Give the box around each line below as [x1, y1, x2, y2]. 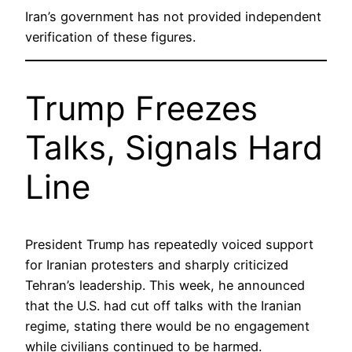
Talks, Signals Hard [25, 126, 323, 167]
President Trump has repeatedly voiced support [25, 236, 313, 252]
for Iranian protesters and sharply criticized [25, 256, 288, 273]
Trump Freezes [25, 87, 258, 128]
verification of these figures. [25, 28, 196, 45]
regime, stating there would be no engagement [25, 317, 310, 334]
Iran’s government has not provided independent [25, 8, 321, 24]
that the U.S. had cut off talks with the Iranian [25, 297, 302, 313]
